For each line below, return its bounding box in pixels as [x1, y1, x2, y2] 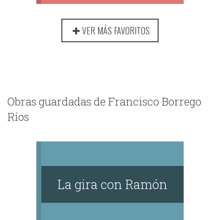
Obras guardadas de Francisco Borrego [7, 94, 201, 109]
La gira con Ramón [57, 176, 167, 192]
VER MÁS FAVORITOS [82, 24, 150, 37]
